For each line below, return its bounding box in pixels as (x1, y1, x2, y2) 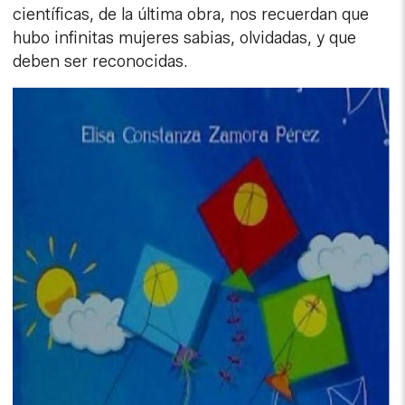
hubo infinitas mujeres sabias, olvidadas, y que (13, 28, 357, 49)
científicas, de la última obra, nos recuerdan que (13, 5, 370, 25)
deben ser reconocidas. (13, 52, 189, 72)
